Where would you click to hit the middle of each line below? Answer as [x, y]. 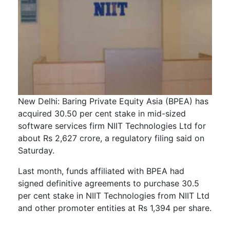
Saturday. [36, 151]
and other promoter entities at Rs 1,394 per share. [115, 208]
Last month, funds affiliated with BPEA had [101, 171]
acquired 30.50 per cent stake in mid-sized [102, 114]
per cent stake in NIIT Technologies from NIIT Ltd [114, 196]
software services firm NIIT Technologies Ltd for [112, 126]
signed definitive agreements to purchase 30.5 [109, 184]
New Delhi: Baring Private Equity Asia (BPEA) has [113, 101]
